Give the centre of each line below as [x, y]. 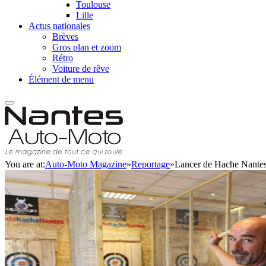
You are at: [25, 164]
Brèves [65, 37]
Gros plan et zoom [87, 47]
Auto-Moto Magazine [86, 164]
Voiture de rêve [81, 69]
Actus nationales [59, 26]
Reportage [151, 164]
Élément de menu [61, 79]
